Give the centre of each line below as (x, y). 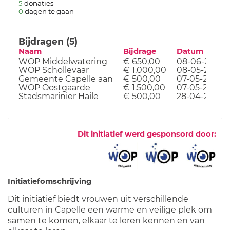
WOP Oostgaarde (54, 87)
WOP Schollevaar (54, 70)
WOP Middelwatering (63, 61)
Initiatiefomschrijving (50, 181)
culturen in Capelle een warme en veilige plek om (110, 209)
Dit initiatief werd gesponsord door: (147, 134)
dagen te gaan (49, 11)
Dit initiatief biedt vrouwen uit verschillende (98, 199)
